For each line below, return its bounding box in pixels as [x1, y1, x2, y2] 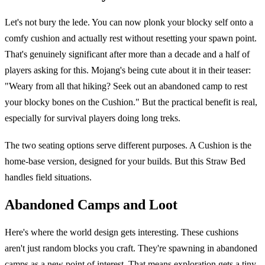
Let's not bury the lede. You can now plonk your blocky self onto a [5, 17, 253, 28]
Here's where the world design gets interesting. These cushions [5, 227, 238, 238]
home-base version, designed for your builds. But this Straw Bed [5, 156, 245, 166]
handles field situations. [5, 172, 92, 182]
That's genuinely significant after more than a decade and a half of [5, 49, 250, 60]
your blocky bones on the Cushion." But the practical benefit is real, [5, 97, 257, 108]
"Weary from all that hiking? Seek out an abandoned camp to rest [5, 81, 247, 92]
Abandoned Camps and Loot [5, 196, 177, 212]
